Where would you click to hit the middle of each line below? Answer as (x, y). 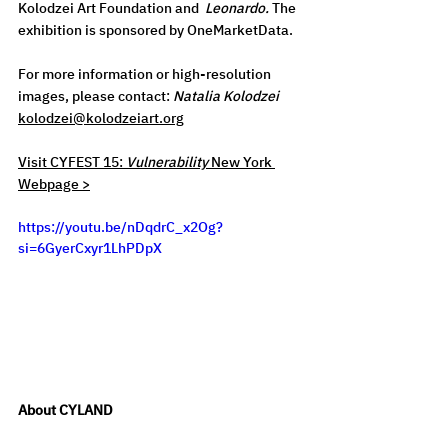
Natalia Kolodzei (227, 95)
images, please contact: (95, 95)
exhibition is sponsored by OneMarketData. (157, 29)
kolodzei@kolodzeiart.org (101, 117)
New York (241, 161)
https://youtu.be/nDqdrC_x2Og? (120, 226)
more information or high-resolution (156, 73)
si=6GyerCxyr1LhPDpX (90, 247)
